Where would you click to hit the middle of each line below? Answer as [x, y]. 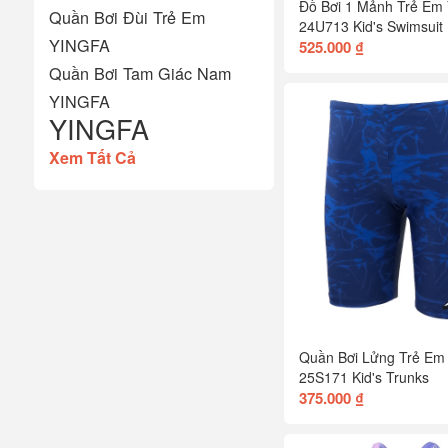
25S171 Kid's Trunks [363, 376]
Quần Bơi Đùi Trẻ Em [126, 16]
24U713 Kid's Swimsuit [370, 25]
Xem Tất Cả [92, 157]
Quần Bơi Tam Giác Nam [139, 72]
